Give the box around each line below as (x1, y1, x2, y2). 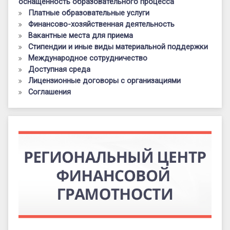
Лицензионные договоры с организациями (28, 75, 181, 85)
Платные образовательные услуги (28, 8, 149, 17)
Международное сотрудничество (28, 53, 147, 63)
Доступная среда (28, 64, 90, 74)
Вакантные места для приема (28, 30, 133, 40)
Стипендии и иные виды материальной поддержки (28, 42, 208, 51)
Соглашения (28, 87, 71, 97)
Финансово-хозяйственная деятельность (28, 19, 175, 29)
